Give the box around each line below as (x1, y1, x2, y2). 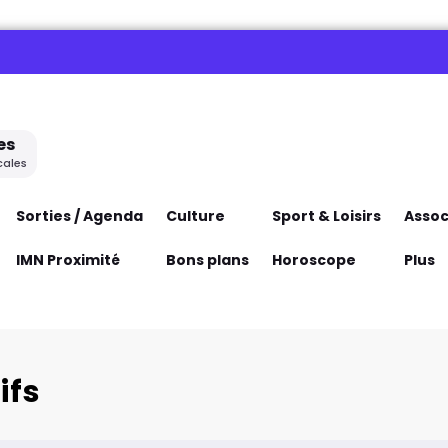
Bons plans (165, 249, 249, 270)
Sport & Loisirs (271, 205, 381, 226)
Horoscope (271, 249, 356, 270)
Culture (165, 205, 225, 226)
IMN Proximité (15, 249, 120, 270)
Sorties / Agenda (15, 205, 143, 226)
